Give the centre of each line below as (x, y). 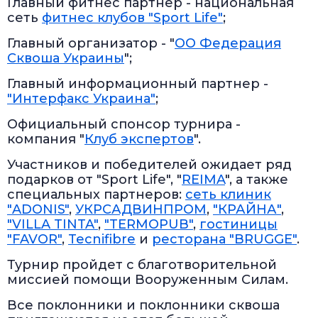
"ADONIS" (38, 210)
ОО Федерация (228, 44)
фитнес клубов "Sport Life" (132, 18)
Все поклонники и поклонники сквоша (143, 306)
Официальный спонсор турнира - (124, 125)
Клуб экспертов (139, 139)
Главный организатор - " (91, 44)
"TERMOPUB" (149, 225)
